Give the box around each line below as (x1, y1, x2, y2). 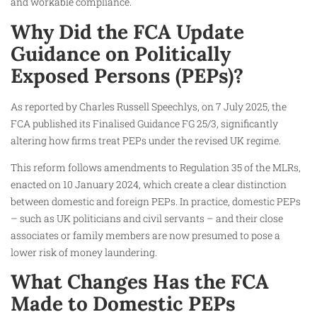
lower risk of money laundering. (11, 246, 157, 260)
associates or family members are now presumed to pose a (11, 229, 280, 243)
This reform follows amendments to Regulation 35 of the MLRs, (11, 161, 301, 175)
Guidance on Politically (11, 40, 231, 67)
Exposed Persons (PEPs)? (11, 62, 243, 88)
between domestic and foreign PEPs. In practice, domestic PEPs (11, 195, 301, 209)
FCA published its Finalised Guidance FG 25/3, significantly (11, 116, 278, 130)
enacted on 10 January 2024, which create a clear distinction (11, 178, 287, 192)
